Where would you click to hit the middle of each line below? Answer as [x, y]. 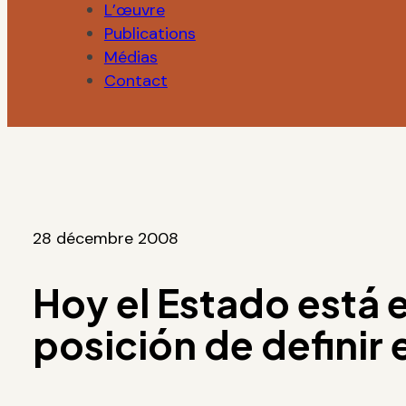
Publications [150, 34]
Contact [135, 81]
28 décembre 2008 [105, 239]
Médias [130, 58]
